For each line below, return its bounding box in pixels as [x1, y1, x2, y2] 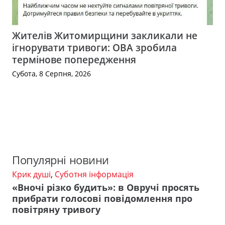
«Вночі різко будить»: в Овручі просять [12, 181, 199, 194]
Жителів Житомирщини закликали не [12, 29, 197, 43]
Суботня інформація [55, 168, 134, 180]
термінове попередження [12, 53, 136, 67]
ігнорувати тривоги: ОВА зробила [12, 41, 177, 55]
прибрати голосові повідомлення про [12, 192, 192, 205]
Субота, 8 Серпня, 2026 [12, 69, 91, 79]
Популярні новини [12, 152, 109, 168]
